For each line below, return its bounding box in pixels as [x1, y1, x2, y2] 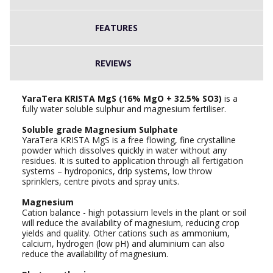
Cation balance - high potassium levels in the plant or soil [22, 207, 246, 219]
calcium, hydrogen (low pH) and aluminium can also [22, 238, 225, 250]
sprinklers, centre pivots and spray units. [22, 175, 179, 188]
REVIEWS [95, 57, 132, 69]
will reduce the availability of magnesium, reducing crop [22, 217, 239, 229]
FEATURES [95, 22, 138, 34]
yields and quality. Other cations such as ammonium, [22, 227, 230, 239]
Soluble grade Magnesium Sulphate [22, 124, 178, 136]
